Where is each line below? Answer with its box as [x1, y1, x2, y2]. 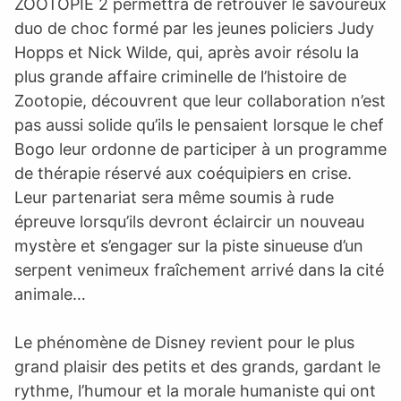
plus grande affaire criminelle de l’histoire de [14, 66, 346, 86]
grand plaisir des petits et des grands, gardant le [14, 356, 380, 376]
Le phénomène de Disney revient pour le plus [14, 332, 354, 352]
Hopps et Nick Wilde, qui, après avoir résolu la [14, 42, 359, 62]
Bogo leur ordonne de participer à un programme [14, 139, 387, 158]
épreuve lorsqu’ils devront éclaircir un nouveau [14, 211, 364, 231]
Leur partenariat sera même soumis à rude [14, 187, 334, 207]
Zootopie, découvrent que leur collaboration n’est [14, 90, 386, 110]
